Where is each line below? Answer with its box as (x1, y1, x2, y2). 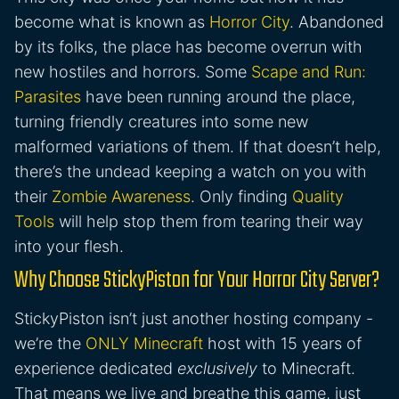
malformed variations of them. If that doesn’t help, (14, 137, 381, 157)
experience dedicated (14, 359, 177, 379)
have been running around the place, (81, 87, 355, 107)
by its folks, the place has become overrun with (14, 37, 362, 57)
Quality (292, 187, 344, 207)
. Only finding (191, 187, 292, 207)
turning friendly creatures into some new (14, 112, 308, 132)
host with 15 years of (203, 334, 362, 354)
